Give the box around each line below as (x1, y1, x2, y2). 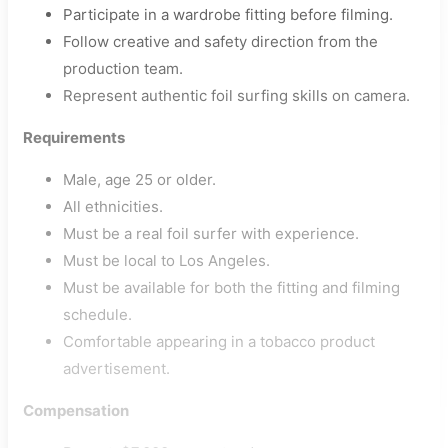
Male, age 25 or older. (63, 170, 216, 189)
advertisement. (63, 359, 170, 378)
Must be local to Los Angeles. (63, 251, 270, 270)
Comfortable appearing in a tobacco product (63, 332, 375, 351)
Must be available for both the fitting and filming (63, 278, 400, 297)
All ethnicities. (63, 197, 163, 216)
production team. (63, 59, 183, 78)
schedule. (63, 305, 132, 324)
